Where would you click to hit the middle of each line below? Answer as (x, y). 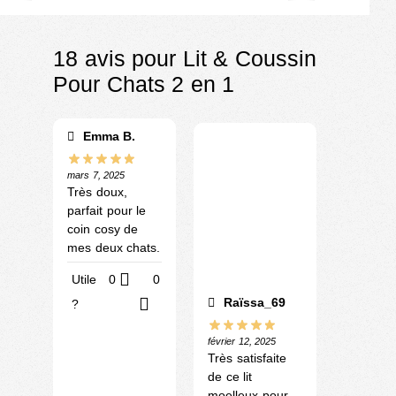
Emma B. (107, 137)
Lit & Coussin (249, 59)
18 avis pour (118, 59)
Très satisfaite (247, 358)
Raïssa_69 (252, 303)
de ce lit (230, 376)
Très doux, (97, 192)
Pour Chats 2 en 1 (144, 84)
